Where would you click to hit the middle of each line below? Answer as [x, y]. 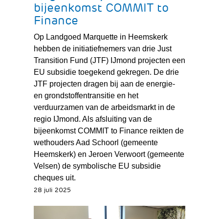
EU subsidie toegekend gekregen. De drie [106, 72]
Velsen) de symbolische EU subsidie [97, 166]
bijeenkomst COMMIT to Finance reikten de [109, 131]
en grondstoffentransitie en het [86, 95]
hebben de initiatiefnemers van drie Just [102, 48]
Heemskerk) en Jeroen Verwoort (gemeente [109, 154]
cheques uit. [55, 177]
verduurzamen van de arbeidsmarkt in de [104, 107]
